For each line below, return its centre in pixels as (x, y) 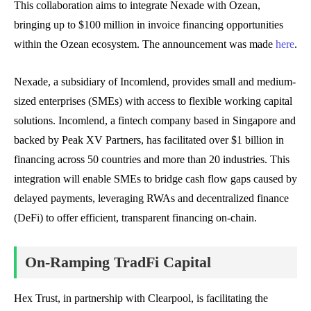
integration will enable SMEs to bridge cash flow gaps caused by (155, 178)
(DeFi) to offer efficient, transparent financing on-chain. (135, 217)
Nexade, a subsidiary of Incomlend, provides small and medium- (155, 81)
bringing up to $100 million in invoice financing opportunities (149, 24)
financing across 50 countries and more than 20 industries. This (152, 159)
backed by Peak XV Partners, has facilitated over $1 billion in (149, 140)
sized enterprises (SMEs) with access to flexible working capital (153, 101)
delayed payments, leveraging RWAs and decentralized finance (151, 198)
